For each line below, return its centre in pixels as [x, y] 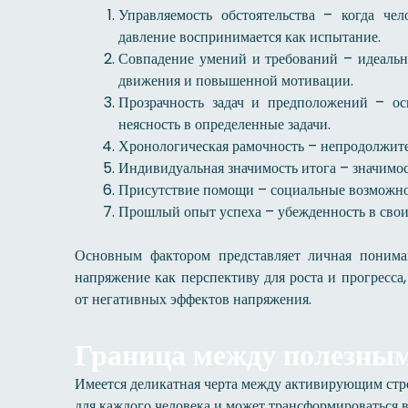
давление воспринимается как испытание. [250, 37]
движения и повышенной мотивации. [236, 81]
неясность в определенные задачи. [224, 124]
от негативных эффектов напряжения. [193, 299]
